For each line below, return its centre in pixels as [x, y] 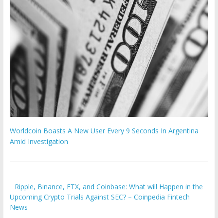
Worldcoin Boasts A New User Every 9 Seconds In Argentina [104, 131]
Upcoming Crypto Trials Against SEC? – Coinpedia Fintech [100, 197]
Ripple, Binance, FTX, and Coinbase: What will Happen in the [109, 187]
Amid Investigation [39, 142]
